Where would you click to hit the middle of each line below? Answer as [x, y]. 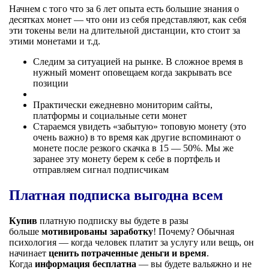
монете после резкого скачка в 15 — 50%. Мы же [133, 148]
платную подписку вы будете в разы [113, 221]
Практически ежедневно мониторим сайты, [123, 105]
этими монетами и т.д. [55, 41]
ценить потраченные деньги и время [128, 253]
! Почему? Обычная [194, 232]
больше [25, 232]
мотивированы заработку [97, 232]
